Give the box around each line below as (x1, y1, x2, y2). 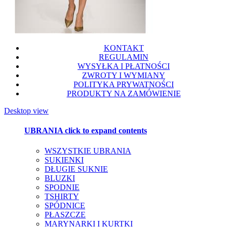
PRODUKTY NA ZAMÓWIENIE (66, 89, 181, 98)
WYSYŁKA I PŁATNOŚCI (78, 62, 170, 71)
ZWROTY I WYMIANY (82, 71, 165, 80)
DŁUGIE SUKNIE (45, 164, 108, 173)
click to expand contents (63, 126, 147, 135)
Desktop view (4, 106, 49, 116)
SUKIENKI (45, 155, 84, 164)
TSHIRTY (45, 192, 79, 201)
